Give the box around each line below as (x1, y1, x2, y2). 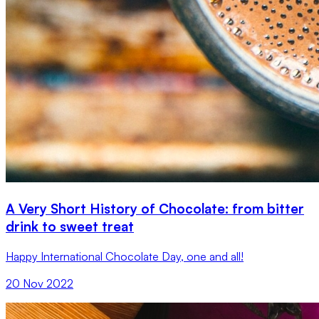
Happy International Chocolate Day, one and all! (6, 249, 244, 263)
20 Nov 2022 (6, 276, 73, 291)
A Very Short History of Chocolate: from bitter (6, 199, 304, 216)
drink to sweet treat (6, 217, 134, 234)
